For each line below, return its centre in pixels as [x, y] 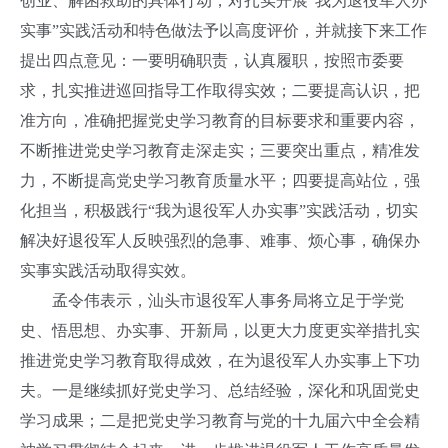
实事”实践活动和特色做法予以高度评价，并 [175, 30]
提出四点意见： [76, 60]
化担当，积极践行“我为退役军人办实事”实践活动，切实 [219, 210]
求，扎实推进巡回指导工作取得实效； [156, 90]
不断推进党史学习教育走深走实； [140, 150]
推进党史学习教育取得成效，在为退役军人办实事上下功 [220, 360]
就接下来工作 [379, 30]
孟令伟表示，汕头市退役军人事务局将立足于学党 [228, 300]
